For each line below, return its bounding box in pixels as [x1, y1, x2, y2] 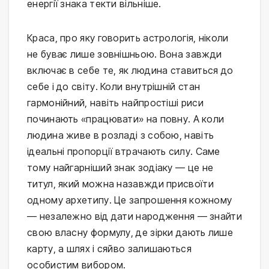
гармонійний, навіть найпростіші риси [27, 96, 204, 109]
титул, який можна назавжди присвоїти [27, 177, 214, 190]
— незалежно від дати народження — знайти [27, 210, 242, 222]
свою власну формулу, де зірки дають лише [27, 226, 234, 238]
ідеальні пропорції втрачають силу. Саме [27, 145, 220, 157]
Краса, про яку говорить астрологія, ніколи [27, 31, 229, 44]
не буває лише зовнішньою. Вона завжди [27, 47, 222, 60]
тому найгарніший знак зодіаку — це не [27, 161, 214, 174]
